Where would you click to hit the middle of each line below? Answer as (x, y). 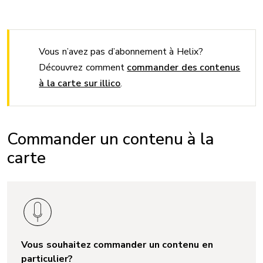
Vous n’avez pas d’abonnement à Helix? (121, 52)
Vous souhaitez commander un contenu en (117, 245)
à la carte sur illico (80, 83)
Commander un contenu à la (111, 139)
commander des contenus (184, 68)
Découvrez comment (83, 68)
